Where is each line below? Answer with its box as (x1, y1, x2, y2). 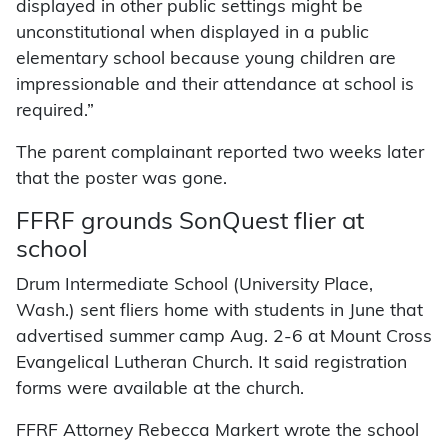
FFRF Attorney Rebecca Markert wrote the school (16, 423, 419, 441)
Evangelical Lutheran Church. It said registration (16, 355, 407, 373)
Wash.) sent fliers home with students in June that (16, 303, 423, 321)
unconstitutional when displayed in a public (16, 25, 369, 43)
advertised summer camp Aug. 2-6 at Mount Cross (16, 329, 432, 347)
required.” (16, 103, 94, 121)
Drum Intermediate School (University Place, (16, 277, 373, 295)
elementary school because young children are (16, 51, 396, 69)
